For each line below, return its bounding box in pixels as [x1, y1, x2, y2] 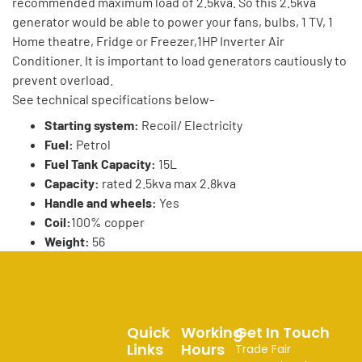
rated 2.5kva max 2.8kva [99, 175, 236, 191]
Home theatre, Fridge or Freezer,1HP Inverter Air [12, 32, 284, 48]
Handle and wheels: [44, 194, 157, 210]
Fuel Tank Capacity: [44, 155, 156, 171]
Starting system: [44, 116, 139, 133]
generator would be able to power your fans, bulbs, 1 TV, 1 [12, 13, 333, 29]
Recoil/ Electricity [139, 116, 242, 133]
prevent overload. [12, 71, 113, 87]
